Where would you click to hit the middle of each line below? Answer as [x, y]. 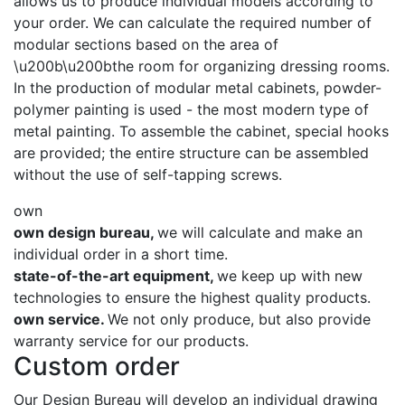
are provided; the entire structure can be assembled [191, 153]
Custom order [97, 367]
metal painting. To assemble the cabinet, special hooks [201, 132]
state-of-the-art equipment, [115, 276]
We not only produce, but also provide [239, 320]
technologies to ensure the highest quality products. [192, 298]
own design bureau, [85, 233]
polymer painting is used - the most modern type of [191, 110]
